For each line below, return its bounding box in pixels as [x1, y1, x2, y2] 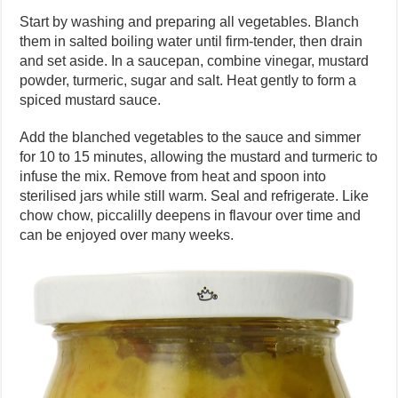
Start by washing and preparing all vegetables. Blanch [20, 13, 360, 29]
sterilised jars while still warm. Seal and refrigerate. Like [20, 187, 370, 203]
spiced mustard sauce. [20, 92, 162, 107]
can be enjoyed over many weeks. [20, 227, 235, 243]
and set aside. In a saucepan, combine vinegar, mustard [20, 52, 370, 68]
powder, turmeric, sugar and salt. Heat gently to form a [20, 72, 357, 88]
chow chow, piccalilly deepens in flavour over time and [20, 207, 362, 223]
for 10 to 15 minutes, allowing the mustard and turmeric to [20, 148, 378, 164]
